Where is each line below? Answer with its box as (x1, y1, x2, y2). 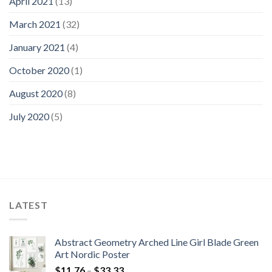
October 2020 (9, 64, 69, 76)
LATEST (9, 199, 48, 211)
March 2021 (9, 18, 61, 30)
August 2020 (9, 87, 63, 99)
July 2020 (9, 110, 49, 122)
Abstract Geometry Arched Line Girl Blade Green (55, 236, 259, 248)
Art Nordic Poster (55, 248, 130, 260)
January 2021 (9, 41, 65, 53)
